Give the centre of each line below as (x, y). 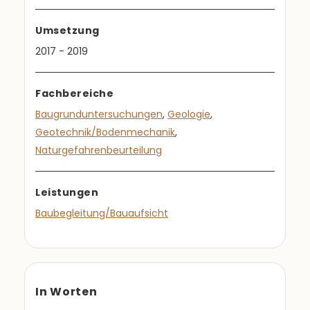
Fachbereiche (74, 93)
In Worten (66, 292)
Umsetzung (67, 30)
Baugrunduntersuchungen (99, 114)
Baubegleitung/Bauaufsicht (102, 213)
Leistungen (67, 192)
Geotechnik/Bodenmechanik (105, 132)
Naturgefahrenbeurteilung (99, 150)
